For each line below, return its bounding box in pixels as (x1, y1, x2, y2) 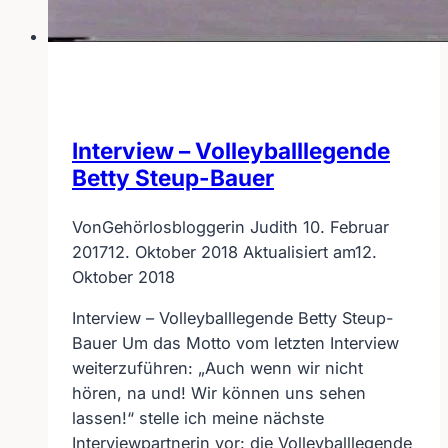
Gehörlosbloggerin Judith (102, 217, 298, 238)
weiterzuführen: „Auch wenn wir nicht (72, 358, 363, 379)
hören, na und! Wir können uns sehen (72, 383, 366, 404)
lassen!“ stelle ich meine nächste (72, 408, 324, 429)
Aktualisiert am (243, 242, 355, 263)
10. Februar (303, 217, 389, 238)
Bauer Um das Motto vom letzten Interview (72, 333, 399, 354)
